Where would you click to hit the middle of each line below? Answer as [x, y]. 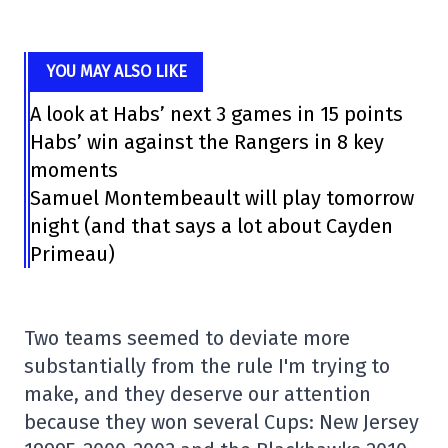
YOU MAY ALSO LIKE [116, 71]
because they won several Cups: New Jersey [221, 422]
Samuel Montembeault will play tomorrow [221, 198]
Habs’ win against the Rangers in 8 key [206, 142]
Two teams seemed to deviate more [187, 338]
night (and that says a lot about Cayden [211, 226]
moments [73, 170]
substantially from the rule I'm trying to [207, 366]
